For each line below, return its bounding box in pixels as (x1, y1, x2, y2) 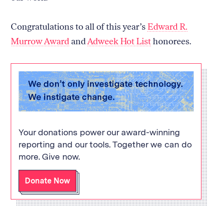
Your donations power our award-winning (18, 127, 181, 137)
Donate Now (25, 176, 71, 185)
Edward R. (147, 21, 188, 32)
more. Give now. (18, 151, 80, 162)
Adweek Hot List (87, 36, 151, 47)
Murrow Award (11, 36, 70, 47)
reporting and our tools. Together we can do (18, 139, 192, 149)
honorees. (151, 36, 192, 47)
